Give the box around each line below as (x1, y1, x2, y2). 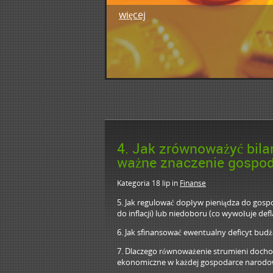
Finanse (180, 178, 206, 188)
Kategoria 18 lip (117, 178, 170, 188)
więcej (119, 8, 146, 21)
